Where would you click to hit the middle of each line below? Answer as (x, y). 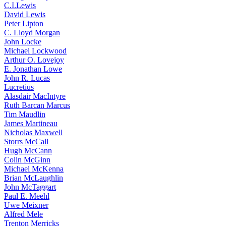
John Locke (23, 42)
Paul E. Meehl (27, 196)
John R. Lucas (27, 78)
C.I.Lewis (20, 5)
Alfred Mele (23, 214)
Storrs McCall (26, 142)
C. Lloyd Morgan (32, 33)
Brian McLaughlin (34, 178)
